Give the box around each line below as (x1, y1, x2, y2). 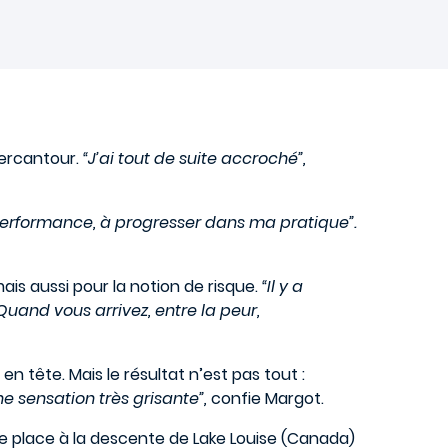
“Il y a (262, 275, 303, 298)
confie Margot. (211, 387, 324, 410)
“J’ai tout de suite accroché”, (83, 147, 306, 170)
